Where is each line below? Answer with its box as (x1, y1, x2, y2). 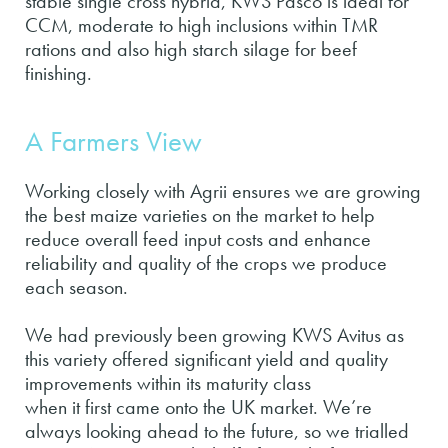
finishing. (25, 59, 92, 86)
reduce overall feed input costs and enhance (25, 226, 371, 253)
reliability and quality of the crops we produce (25, 250, 387, 277)
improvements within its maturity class (25, 370, 311, 397)
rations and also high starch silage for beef (25, 35, 357, 62)
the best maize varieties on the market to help (25, 202, 375, 229)
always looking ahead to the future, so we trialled (25, 418, 409, 445)
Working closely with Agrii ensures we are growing (25, 178, 421, 205)
